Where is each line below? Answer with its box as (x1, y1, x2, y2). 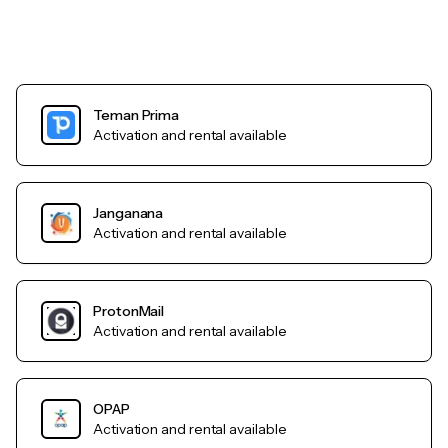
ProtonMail (93, 302, 165, 321)
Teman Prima (93, 106, 180, 125)
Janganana (93, 204, 164, 223)
